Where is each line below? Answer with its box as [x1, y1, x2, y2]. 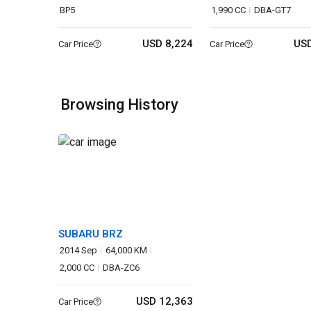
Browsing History [60, 96, 178, 113]
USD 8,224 [142, 37, 194, 50]
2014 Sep [60, 245, 97, 255]
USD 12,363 [136, 295, 194, 308]
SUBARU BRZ [58, 228, 123, 240]
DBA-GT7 [254, 5, 292, 15]
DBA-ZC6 [103, 262, 140, 273]
